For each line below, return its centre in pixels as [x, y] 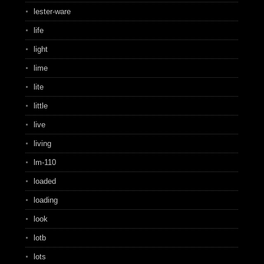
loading [45, 200]
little [40, 106]
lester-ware [52, 11]
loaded [44, 181]
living [42, 143]
